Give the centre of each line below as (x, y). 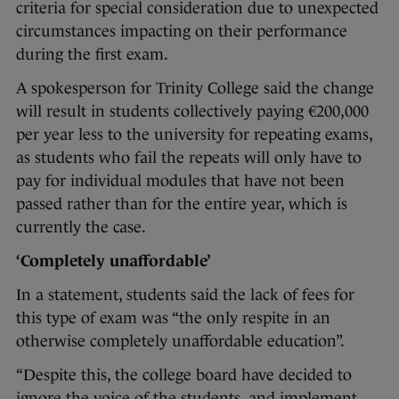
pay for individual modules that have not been (180, 180)
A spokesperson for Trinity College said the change (195, 88)
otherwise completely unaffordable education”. (180, 341)
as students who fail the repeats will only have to (189, 157)
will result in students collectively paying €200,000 (192, 111)
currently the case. (81, 227)
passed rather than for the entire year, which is (182, 204)
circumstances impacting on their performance (182, 31)
